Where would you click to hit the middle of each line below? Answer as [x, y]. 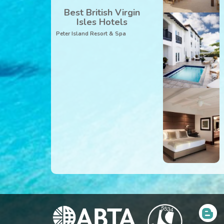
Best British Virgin [102, 12]
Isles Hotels [102, 22]
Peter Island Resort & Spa [91, 34]
